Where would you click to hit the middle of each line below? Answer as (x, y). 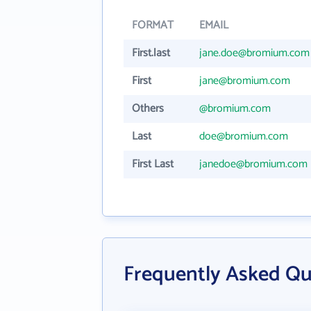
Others (148, 109)
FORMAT (153, 25)
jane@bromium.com (245, 81)
